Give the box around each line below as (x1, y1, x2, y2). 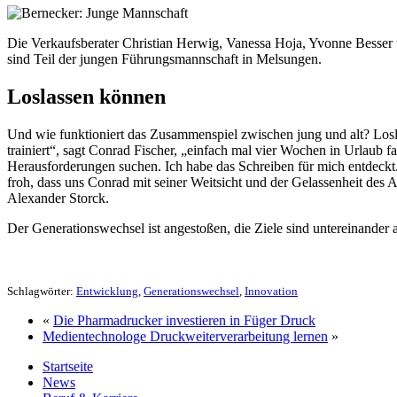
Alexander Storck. (7, 191, 109, 206)
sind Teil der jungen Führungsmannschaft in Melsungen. (7, 51, 322, 67)
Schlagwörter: (7, 284, 76, 299)
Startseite (43, 359, 93, 375)
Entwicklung (76, 284, 138, 299)
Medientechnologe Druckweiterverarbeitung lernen (43, 329, 328, 345)
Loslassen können (7, 85, 166, 109)
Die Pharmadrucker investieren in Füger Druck (53, 313, 315, 329)
